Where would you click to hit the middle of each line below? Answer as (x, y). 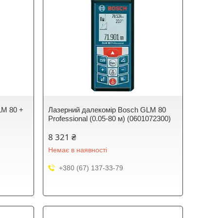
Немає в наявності (78, 150)
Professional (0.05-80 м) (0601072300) (110, 118)
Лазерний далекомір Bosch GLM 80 (107, 110)
